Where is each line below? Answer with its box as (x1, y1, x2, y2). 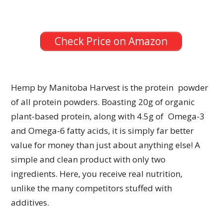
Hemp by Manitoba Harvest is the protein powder (11, 82, 209, 94)
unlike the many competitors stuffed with (11, 182, 172, 194)
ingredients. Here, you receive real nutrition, (11, 168, 187, 180)
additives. (11, 197, 50, 209)
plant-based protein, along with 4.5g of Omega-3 (11, 111, 205, 122)
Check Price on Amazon (55, 34, 167, 49)
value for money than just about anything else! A (11, 139, 201, 151)
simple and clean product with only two (11, 154, 170, 166)
